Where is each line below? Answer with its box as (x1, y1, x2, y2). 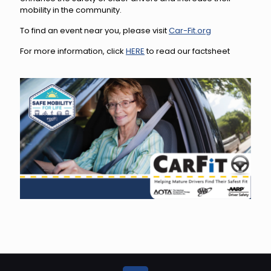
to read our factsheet (145, 45, 230, 57)
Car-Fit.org (169, 25, 211, 36)
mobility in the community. (20, 4, 122, 16)
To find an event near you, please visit (20, 25, 169, 36)
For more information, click (20, 45, 126, 57)
